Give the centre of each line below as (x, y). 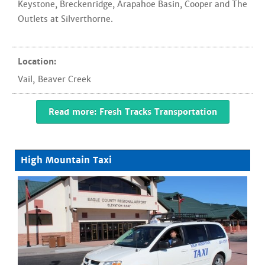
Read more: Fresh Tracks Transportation (132, 112)
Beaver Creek (64, 79)
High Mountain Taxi (66, 160)
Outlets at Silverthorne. (65, 19)
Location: (37, 62)
